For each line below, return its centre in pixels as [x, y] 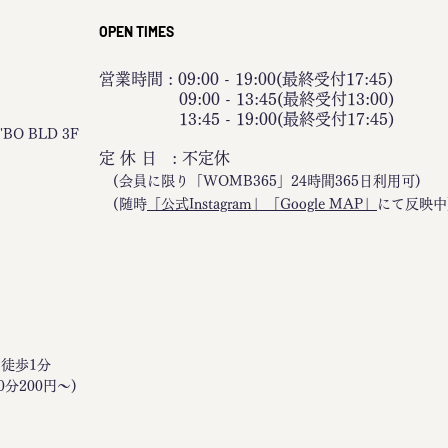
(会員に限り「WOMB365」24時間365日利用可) [260, 181]
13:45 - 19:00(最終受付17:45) [246, 119]
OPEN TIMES [136, 31]
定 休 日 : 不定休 [164, 158]
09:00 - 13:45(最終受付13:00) [246, 99]
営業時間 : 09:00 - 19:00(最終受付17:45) [246, 79]
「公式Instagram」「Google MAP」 [262, 204]
